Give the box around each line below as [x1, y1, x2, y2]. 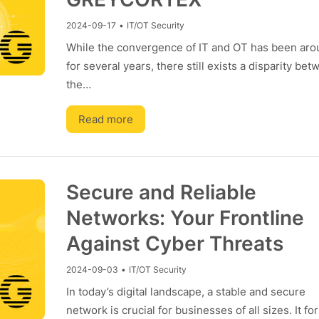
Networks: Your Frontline [66, 206, 304, 230]
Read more [78, 113, 133, 126]
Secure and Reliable [66, 180, 256, 204]
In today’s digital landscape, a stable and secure [66, 285, 305, 298]
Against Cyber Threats [66, 231, 283, 256]
